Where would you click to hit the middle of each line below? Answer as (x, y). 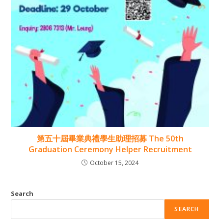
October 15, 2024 (114, 163)
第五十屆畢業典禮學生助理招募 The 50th (110, 138)
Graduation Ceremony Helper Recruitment (110, 149)
